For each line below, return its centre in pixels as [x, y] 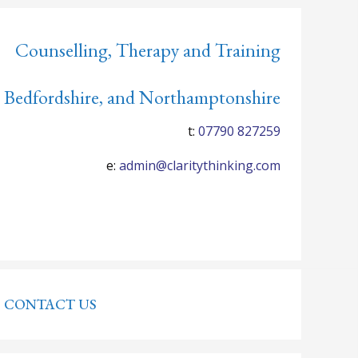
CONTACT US [50, 304]
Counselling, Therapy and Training [148, 50]
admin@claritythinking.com [200, 165]
